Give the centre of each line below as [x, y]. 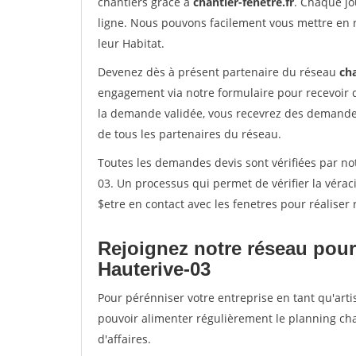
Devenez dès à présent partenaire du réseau [219, 72]
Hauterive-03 [154, 269]
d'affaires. [124, 339]
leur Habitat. [131, 43]
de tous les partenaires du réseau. [190, 134]
